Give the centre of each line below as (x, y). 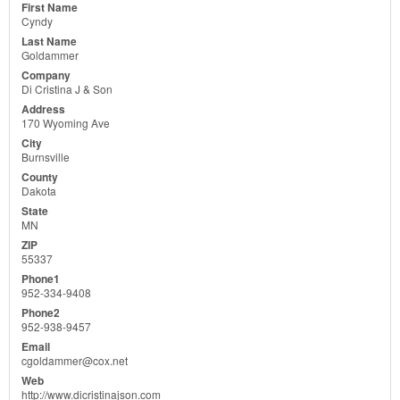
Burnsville (46, 156)
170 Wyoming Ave (66, 122)
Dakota (39, 190)
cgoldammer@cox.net (75, 360)
